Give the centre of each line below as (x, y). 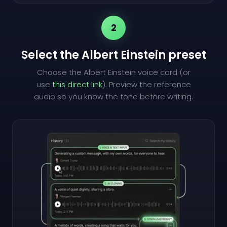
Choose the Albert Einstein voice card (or (113, 72)
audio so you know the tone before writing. (113, 96)
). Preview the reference (146, 84)
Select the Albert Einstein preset (113, 55)
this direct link (77, 84)
